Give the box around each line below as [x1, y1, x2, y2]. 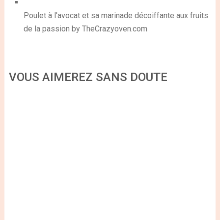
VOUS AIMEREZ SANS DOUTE [8, 70, 167, 84]
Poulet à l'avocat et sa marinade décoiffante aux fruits [23, 10, 208, 20]
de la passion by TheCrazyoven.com [23, 24, 147, 33]
